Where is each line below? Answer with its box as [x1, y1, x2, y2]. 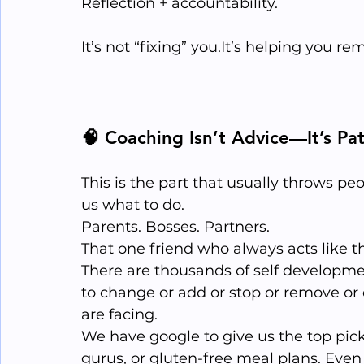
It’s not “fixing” [81, 38, 191, 57]
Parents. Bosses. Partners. [81, 218, 274, 236]
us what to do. [81, 196, 184, 214]
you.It [191, 38, 231, 57]
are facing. [81, 305, 162, 324]
